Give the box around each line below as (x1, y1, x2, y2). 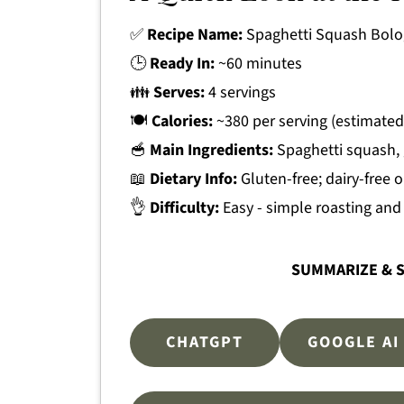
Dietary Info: (150, 168, 237, 191)
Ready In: (150, 52, 215, 76)
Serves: (153, 81, 205, 105)
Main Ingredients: (150, 139, 273, 162)
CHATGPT (165, 331, 243, 354)
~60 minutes (215, 52, 302, 76)
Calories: (151, 110, 213, 133)
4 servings (205, 81, 276, 105)
